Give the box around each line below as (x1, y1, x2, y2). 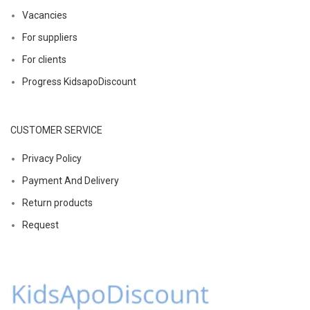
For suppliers (22, 31, 77, 43)
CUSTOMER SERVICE (10, 124, 102, 136)
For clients (22, 53, 66, 65)
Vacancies (22, 9, 67, 21)
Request (22, 219, 59, 230)
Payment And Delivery (22, 174, 119, 186)
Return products (22, 197, 93, 208)
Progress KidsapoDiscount (22, 75, 136, 87)
